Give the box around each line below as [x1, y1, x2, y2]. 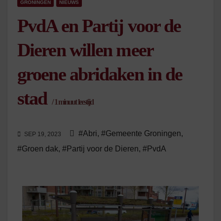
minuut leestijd [57, 98, 94, 106]
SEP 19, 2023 [23, 131, 63, 138]
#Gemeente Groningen [101, 129, 181, 138]
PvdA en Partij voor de [17, 15, 181, 36]
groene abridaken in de [17, 64, 183, 84]
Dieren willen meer [17, 39, 153, 60]
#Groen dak [17, 145, 58, 153]
